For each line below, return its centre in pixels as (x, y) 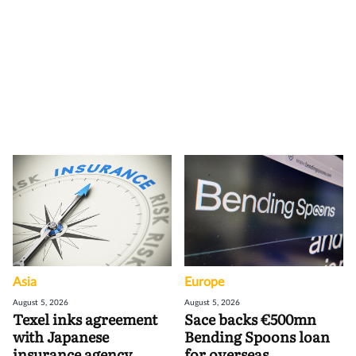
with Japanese (61, 336)
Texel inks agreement (85, 319)
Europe (204, 282)
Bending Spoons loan (257, 336)
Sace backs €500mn (250, 319)
